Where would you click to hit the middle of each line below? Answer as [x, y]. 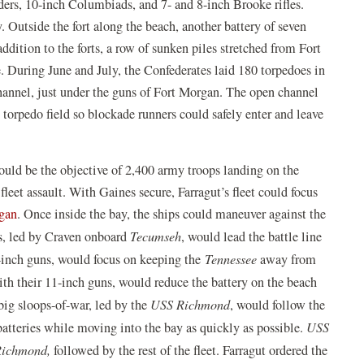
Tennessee [233, 258]
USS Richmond [191, 304]
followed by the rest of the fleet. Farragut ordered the [189, 350]
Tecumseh [156, 236]
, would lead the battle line [252, 236]
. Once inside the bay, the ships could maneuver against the [172, 213]
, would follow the [278, 304]
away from [288, 259]
